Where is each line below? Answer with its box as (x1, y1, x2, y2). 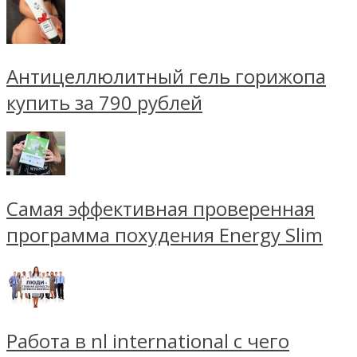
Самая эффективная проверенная (6, 195, 315, 222)
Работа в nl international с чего (6, 328, 289, 355)
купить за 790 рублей (6, 89, 202, 116)
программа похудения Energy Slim (6, 222, 323, 249)
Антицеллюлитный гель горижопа (6, 63, 326, 90)
